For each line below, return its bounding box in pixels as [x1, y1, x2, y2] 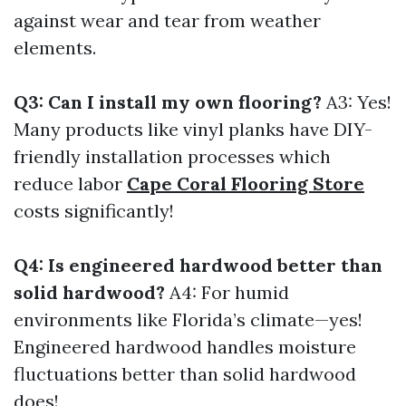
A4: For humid [165, 281, 289, 304]
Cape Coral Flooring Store [127, 172, 364, 195]
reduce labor [14, 172, 127, 195]
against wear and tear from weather [14, 9, 321, 32]
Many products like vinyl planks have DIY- [14, 118, 372, 140]
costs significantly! [14, 199, 174, 222]
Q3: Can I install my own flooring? [14, 91, 322, 113]
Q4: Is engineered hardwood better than [14, 254, 382, 276]
